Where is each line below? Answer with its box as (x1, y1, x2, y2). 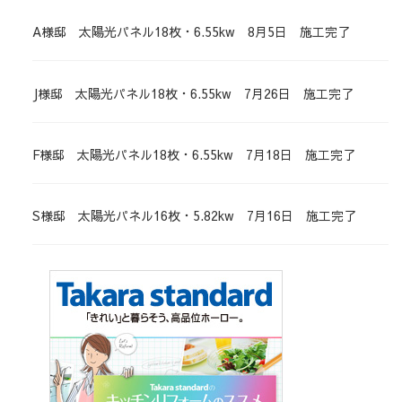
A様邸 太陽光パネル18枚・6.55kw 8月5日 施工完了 (32, 22, 350, 41)
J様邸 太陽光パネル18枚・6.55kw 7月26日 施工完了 (32, 83, 354, 102)
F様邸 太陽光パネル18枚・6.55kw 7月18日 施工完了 (32, 144, 355, 163)
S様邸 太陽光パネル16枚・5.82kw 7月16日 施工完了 (32, 205, 356, 224)
